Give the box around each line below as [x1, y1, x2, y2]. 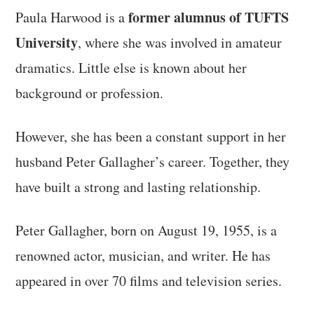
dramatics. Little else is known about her [15, 57, 247, 77]
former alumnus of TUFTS [128, 6, 289, 27]
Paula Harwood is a [15, 7, 129, 27]
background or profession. [15, 83, 164, 102]
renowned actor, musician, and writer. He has [15, 245, 271, 265]
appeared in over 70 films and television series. [15, 271, 282, 290]
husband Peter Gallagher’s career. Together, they [15, 151, 290, 171]
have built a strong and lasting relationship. [15, 177, 261, 196]
